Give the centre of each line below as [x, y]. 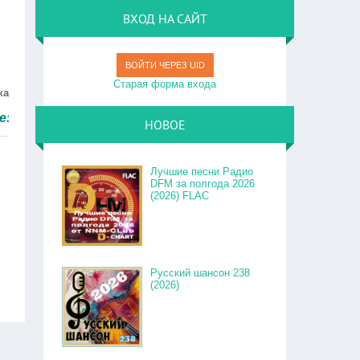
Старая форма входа [165, 84]
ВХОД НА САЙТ [165, 18]
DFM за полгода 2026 [203, 184]
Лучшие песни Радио [202, 172]
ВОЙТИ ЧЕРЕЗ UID [165, 65]
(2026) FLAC [180, 196]
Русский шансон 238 [200, 273]
